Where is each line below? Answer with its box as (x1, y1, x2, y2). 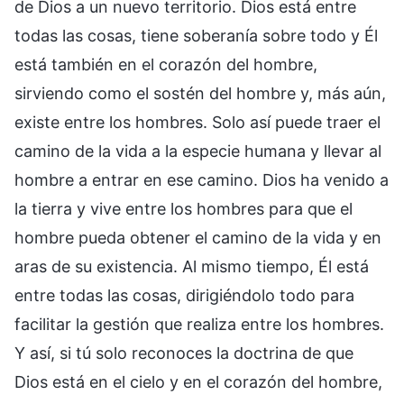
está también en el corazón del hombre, (14, 54, 317, 74)
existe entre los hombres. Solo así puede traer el (14, 112, 381, 132)
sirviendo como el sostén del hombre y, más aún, (14, 83, 386, 103)
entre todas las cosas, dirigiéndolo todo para (14, 285, 354, 305)
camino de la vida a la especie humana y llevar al (14, 141, 381, 161)
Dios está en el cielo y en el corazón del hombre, (14, 372, 382, 391)
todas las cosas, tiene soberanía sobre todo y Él (14, 25, 378, 45)
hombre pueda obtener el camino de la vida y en (14, 227, 381, 247)
